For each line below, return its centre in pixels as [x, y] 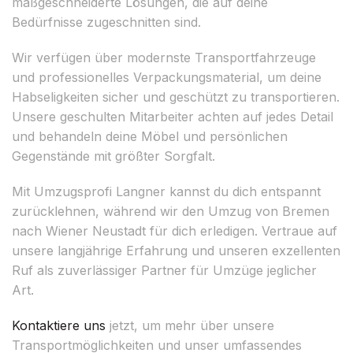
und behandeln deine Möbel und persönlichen [150, 136]
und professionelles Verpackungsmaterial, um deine [167, 77]
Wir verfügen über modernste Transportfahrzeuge [164, 57]
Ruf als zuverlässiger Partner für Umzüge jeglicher [164, 270]
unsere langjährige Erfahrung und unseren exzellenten [176, 250]
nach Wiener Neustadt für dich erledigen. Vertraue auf [175, 230]
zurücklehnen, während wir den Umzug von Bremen [171, 211]
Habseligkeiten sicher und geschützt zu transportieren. [176, 97]
